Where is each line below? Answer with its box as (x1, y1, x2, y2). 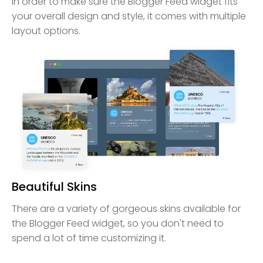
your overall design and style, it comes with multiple (12, 9, 246, 23)
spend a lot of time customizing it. (12, 231, 166, 245)
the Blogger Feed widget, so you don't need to (12, 217, 224, 231)
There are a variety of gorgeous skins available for (12, 202, 241, 216)
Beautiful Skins (12, 178, 97, 195)
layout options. (12, 23, 80, 38)
